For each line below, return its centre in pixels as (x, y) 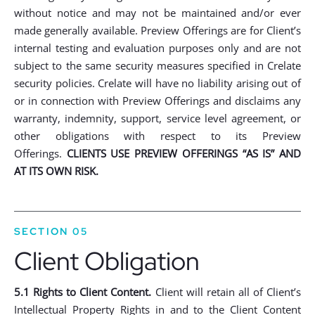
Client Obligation (107, 261)
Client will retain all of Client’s (226, 292)
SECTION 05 (51, 231)
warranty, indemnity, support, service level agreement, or (157, 118)
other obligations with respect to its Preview (157, 136)
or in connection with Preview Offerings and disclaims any (157, 101)
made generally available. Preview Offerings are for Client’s (157, 30)
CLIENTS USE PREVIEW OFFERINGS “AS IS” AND (184, 153)
